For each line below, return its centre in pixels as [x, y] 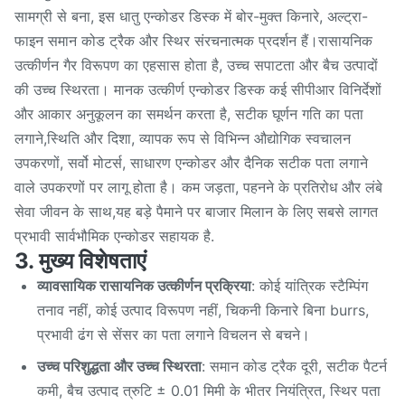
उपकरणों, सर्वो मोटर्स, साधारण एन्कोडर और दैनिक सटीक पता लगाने [191, 163]
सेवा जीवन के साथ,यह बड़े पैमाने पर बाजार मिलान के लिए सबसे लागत [196, 212]
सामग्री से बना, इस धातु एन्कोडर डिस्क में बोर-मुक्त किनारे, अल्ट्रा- [191, 16]
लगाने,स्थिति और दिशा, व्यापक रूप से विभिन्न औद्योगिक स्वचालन [183, 138]
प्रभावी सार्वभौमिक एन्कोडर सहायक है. [114, 236]
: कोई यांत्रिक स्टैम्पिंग [310, 286]
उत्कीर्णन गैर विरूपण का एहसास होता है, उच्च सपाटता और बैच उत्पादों [196, 65]
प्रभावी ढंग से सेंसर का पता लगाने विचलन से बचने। [174, 334]
